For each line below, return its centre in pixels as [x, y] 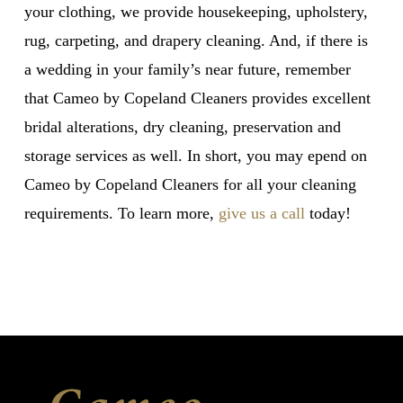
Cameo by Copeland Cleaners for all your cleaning [190, 184]
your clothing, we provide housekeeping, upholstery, [196, 11]
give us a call [261, 213]
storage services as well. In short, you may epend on [195, 155]
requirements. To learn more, [121, 213]
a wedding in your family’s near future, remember [187, 69]
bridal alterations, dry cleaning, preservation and [182, 126]
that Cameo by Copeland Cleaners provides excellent [197, 98]
